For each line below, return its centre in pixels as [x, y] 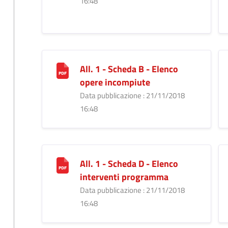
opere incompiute [115, 82]
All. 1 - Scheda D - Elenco [129, 163]
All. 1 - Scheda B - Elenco [129, 69]
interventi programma [124, 177]
